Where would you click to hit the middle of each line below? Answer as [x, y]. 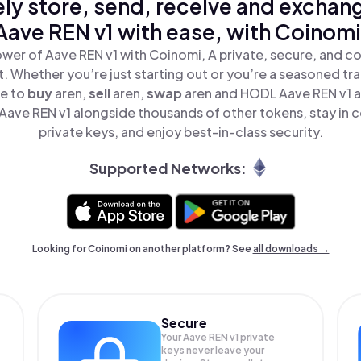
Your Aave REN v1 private [218, 337]
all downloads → [291, 249]
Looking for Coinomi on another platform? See [142, 249]
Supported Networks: [168, 168]
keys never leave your [213, 350]
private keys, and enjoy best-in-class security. [180, 132]
